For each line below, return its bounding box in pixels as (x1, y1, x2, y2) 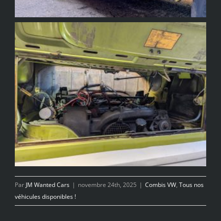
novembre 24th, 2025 (78, 181, 137, 189)
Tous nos (179, 181, 204, 189)
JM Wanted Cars (26, 181, 70, 189)
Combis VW (145, 181, 176, 189)
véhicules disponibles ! (15, 192, 76, 201)
